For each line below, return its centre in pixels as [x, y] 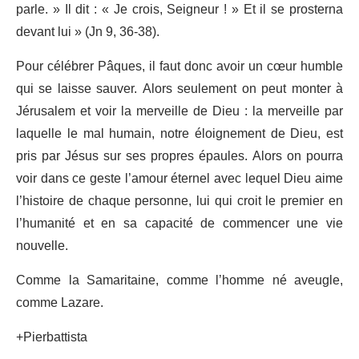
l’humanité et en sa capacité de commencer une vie [179, 224]
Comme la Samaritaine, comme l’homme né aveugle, [179, 281]
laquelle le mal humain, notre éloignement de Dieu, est [179, 134]
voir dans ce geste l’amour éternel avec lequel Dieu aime [179, 179]
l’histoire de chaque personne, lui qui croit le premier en [179, 202]
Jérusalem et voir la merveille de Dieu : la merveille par [179, 112]
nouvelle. [42, 246]
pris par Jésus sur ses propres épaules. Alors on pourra [179, 157]
